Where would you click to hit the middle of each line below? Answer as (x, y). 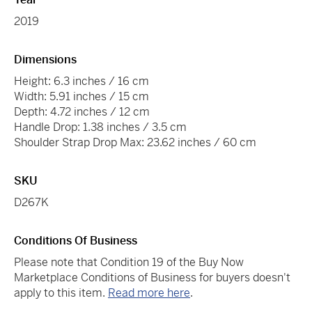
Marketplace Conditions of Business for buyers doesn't (152, 277)
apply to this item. (61, 292)
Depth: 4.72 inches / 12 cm (82, 111)
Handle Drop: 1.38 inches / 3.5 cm (100, 127)
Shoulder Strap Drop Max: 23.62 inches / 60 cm (135, 142)
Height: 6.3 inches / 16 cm (81, 81)
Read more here (149, 292)
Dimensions (45, 59)
